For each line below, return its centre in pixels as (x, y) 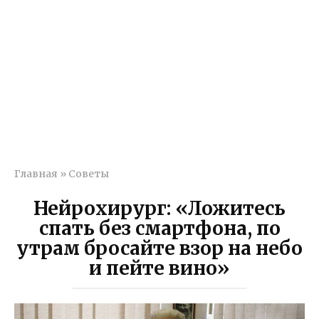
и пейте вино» (159, 268)
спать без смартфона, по (159, 228)
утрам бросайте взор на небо (159, 248)
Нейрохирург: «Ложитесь (159, 208)
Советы (89, 174)
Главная (36, 174)
